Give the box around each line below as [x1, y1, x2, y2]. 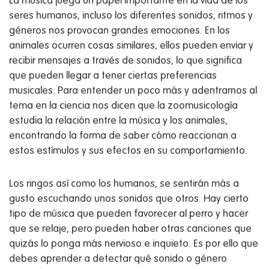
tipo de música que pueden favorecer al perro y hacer [9, 208, 248, 219]
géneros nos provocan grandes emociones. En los [9, 25, 230, 36]
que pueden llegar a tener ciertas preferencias [9, 70, 217, 81]
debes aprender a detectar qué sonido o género [9, 253, 227, 264]
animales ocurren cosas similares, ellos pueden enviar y [9, 40, 253, 51]
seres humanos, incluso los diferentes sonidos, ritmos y [9, 10, 253, 21]
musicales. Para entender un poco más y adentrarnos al [9, 85, 257, 96]
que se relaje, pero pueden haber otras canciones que [9, 223, 252, 234]
